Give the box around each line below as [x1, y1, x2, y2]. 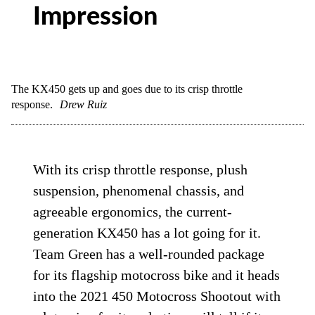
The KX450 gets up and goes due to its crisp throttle [11, 83, 243, 95]
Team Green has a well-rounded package [33, 246, 265, 262]
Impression [33, 4, 158, 30]
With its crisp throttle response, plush [33, 162, 248, 177]
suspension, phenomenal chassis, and [33, 183, 245, 198]
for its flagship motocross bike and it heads [33, 267, 281, 283]
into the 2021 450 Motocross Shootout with [33, 288, 281, 304]
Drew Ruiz [60, 98, 107, 110]
